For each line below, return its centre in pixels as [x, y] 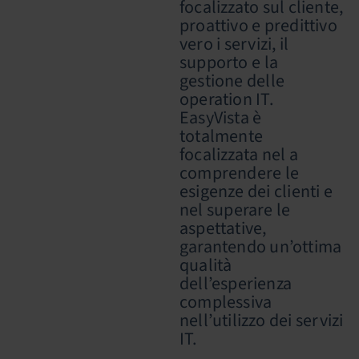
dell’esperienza [236, 284]
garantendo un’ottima [261, 247]
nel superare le [235, 210]
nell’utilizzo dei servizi [262, 321]
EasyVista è [221, 118]
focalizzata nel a [239, 155]
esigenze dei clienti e [256, 192]
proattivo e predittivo [258, 26]
